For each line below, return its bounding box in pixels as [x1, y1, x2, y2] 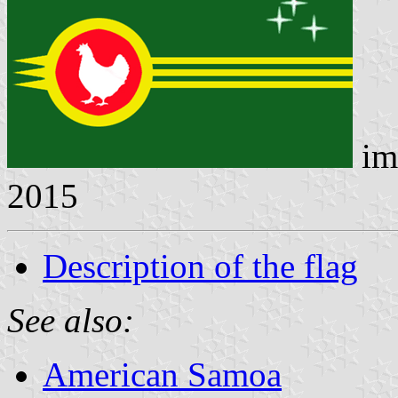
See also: [7, 300, 134, 339]
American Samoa [43, 354, 282, 394]
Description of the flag [43, 246, 358, 285]
